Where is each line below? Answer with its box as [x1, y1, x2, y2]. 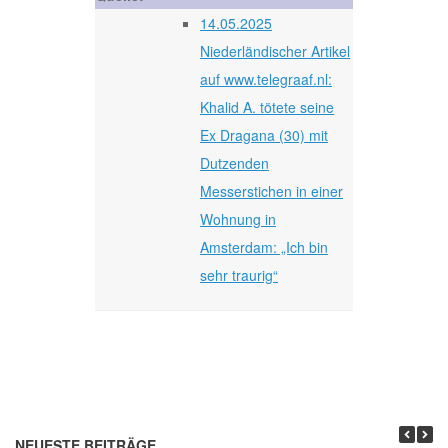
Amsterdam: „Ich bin [200, 236, 328, 257]
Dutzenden [200, 152, 269, 173]
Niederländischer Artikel [200, 40, 350, 61]
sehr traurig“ [200, 264, 278, 285]
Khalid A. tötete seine [200, 96, 334, 117]
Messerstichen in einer [200, 180, 343, 201]
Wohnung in [200, 208, 276, 229]
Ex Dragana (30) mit [200, 124, 328, 145]
